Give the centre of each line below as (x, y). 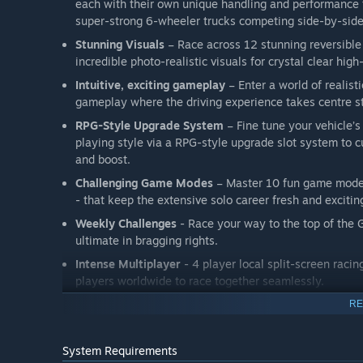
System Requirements (120, 351)
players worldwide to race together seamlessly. (200, 281)
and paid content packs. (138, 345)
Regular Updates (120, 328)
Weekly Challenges (126, 224)
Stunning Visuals (120, 45)
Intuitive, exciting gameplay (152, 85)
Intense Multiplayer (128, 264)
